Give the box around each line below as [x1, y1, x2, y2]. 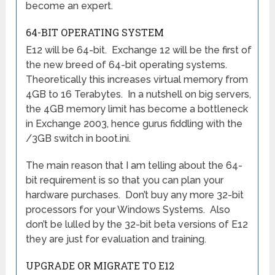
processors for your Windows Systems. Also [26, 203, 231, 215]
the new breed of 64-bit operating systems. [26, 58, 230, 71]
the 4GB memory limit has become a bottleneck [26, 103, 249, 115]
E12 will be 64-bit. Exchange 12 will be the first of [26, 44, 252, 56]
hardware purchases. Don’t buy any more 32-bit [26, 188, 244, 201]
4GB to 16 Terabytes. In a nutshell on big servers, [26, 88, 252, 100]
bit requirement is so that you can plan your [26, 174, 224, 186]
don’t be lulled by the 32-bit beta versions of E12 [26, 218, 249, 230]
